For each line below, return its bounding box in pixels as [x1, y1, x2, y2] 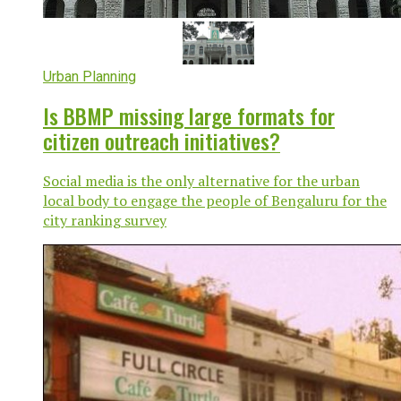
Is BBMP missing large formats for [43, 99, 335, 132]
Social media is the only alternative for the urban [43, 171, 360, 192]
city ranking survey [43, 210, 166, 231]
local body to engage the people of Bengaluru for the [43, 191, 387, 211]
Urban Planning [43, 68, 136, 86]
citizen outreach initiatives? [43, 124, 280, 158]
